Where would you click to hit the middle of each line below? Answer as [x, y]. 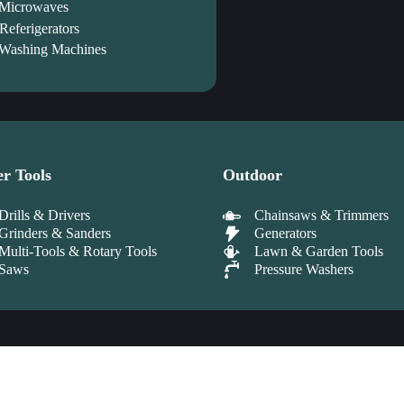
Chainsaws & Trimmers [321, 215]
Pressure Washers [303, 269]
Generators [285, 233]
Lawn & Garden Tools [318, 251]
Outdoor [252, 174]
